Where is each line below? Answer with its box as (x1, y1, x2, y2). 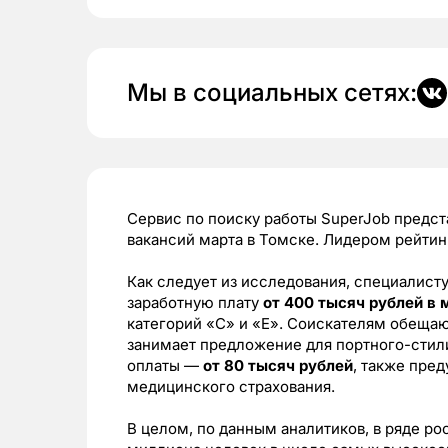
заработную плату (127, 293, 263, 312)
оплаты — (127, 356, 203, 375)
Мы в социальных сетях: (127, 78, 417, 107)
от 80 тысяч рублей (203, 356, 353, 375)
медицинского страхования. (127, 377, 335, 396)
